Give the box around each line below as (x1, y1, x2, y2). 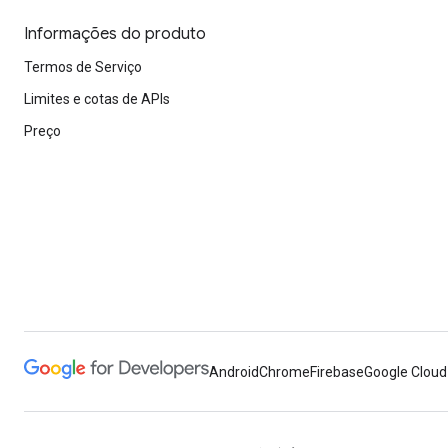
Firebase (310, 364, 364, 380)
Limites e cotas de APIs (24, 91, 170, 107)
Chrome (259, 364, 310, 380)
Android (209, 364, 259, 380)
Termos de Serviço (24, 59, 142, 75)
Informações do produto (24, 24, 206, 44)
